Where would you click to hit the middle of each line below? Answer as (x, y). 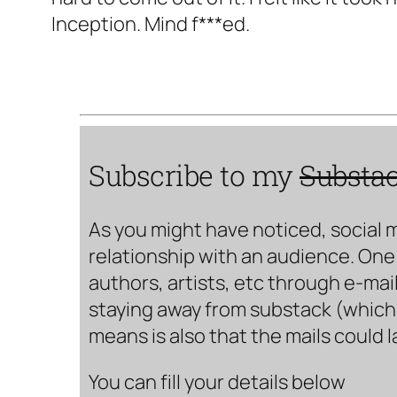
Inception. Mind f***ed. (151, 24)
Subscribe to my (194, 175)
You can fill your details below (217, 381)
